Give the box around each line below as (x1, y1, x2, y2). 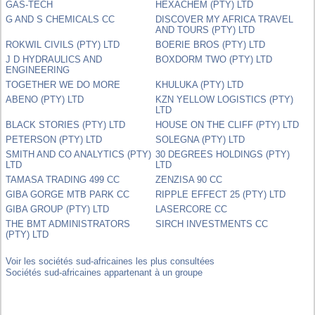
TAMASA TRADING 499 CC (6, 174, 120, 185)
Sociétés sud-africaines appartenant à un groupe (6, 266, 203, 278)
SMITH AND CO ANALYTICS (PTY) (6, 148, 152, 160)
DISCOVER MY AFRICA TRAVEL (155, 13, 294, 25)
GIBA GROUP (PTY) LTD (6, 203, 110, 214)
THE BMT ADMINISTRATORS (6, 218, 131, 229)
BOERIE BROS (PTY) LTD (155, 39, 266, 50)
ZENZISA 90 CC (155, 174, 223, 185)
